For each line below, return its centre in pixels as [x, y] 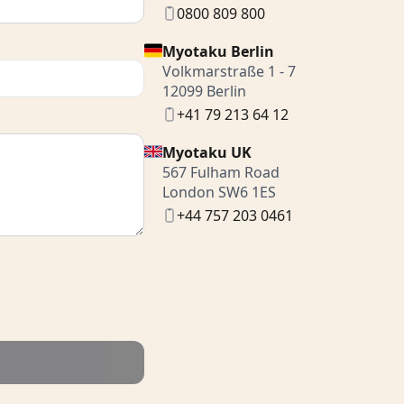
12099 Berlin [204, 91]
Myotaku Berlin [218, 51]
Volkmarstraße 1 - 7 [229, 71]
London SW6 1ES [219, 192]
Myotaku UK [207, 152]
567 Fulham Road [221, 172]
